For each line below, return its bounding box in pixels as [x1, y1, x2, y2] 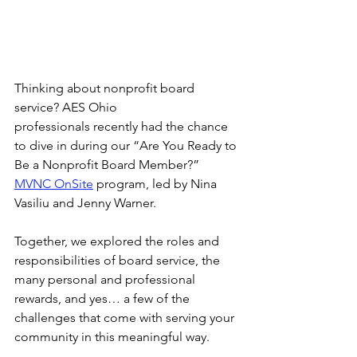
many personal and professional [14, 272, 198, 287]
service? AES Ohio [14, 100, 120, 115]
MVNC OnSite [14, 176, 93, 191]
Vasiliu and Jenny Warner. [14, 195, 156, 210]
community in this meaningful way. [14, 329, 210, 344]
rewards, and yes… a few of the [14, 291, 193, 306]
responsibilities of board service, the [14, 253, 223, 268]
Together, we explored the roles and [14, 233, 222, 249]
